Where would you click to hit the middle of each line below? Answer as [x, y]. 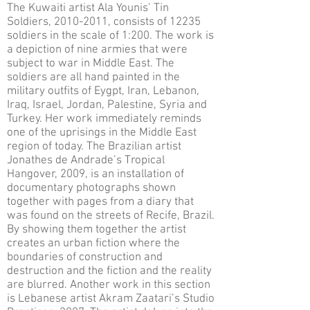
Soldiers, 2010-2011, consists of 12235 [104, 22]
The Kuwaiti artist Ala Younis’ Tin [88, 8]
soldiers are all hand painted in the [93, 77]
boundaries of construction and [85, 257]
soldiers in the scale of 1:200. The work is [110, 36]
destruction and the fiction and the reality [109, 271]
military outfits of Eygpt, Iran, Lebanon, [103, 91]
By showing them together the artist [97, 230]
